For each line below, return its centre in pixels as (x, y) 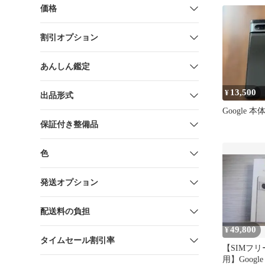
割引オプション (69, 37)
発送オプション (69, 182)
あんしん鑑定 (65, 66)
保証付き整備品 (69, 124)
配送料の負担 (65, 211)
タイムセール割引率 (77, 240)
